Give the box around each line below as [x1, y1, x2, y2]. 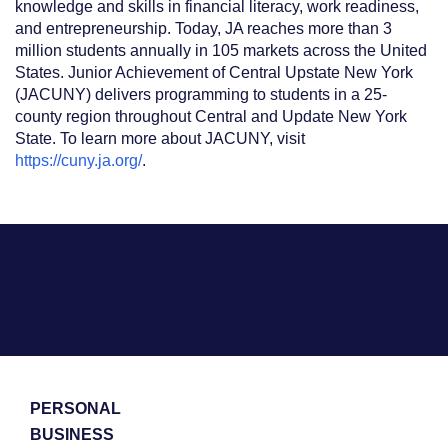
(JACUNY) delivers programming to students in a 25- [15, 86, 387, 104]
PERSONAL [30, 400, 121, 418]
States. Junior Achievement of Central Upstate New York [15, 64, 413, 82]
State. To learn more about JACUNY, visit [15, 130, 305, 148]
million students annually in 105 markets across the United [15, 42, 427, 60]
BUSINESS [30, 426, 114, 444]
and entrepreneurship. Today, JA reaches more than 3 [15, 20, 392, 38]
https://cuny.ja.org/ [15, 152, 142, 170]
